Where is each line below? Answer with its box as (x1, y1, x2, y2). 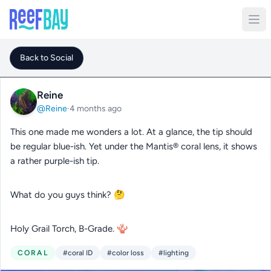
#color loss (106, 249, 144, 257)
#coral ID (62, 249, 93, 257)
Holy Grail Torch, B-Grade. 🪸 (10, 223, 128, 234)
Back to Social (20, 53, 73, 63)
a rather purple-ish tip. (10, 155, 99, 166)
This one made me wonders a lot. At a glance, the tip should (10, 126, 252, 137)
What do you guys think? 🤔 (10, 189, 125, 200)
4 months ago (70, 103, 122, 114)
